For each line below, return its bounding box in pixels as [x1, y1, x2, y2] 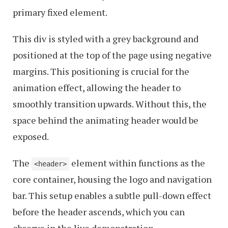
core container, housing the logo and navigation [13, 173, 212, 185]
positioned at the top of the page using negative [13, 49, 212, 61]
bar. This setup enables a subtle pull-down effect [13, 189, 211, 202]
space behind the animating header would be [13, 114, 198, 126]
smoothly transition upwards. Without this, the [13, 98, 207, 110]
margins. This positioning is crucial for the [13, 65, 189, 77]
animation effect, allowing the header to [13, 81, 181, 94]
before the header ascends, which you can [13, 206, 185, 218]
